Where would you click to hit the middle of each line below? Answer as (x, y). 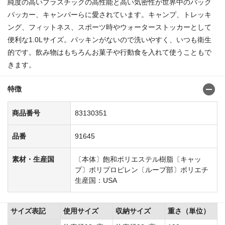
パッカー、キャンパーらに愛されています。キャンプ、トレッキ (109, 14)
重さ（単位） (189, 211)
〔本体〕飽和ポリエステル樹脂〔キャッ (138, 159)
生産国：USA (96, 180)
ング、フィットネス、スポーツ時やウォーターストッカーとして (109, 27)
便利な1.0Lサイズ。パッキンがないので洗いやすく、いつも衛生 (109, 39)
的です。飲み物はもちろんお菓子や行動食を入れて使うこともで (109, 52)
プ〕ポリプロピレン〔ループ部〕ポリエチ (142, 170)
